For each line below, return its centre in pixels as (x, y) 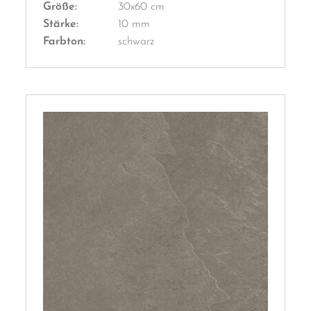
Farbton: (64, 42)
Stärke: (61, 25)
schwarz (136, 42)
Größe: (60, 7)
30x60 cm (141, 7)
